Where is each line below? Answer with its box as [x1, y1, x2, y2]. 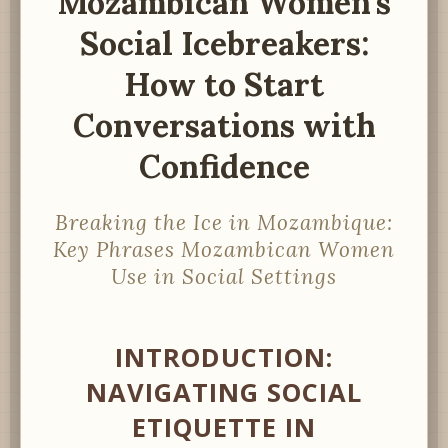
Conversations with [72, 105, 376, 147]
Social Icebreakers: [79, 23, 369, 65]
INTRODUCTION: [115, 339, 333, 375]
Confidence [138, 146, 310, 188]
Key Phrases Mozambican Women [53, 235, 395, 263]
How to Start [124, 64, 324, 106]
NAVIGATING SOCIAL [86, 374, 362, 410]
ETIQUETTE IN [132, 409, 316, 445]
